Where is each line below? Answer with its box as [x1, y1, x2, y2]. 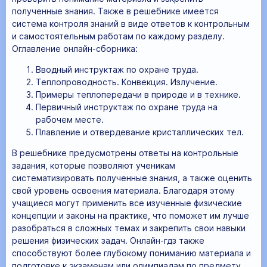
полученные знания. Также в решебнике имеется [12, 5, 219, 16]
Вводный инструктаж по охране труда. [36, 64, 198, 74]
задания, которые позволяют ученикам [12, 160, 175, 170]
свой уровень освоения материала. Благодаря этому [12, 185, 235, 195]
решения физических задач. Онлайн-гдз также [12, 235, 204, 246]
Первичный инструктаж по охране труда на [36, 101, 218, 112]
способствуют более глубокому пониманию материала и [12, 247, 251, 258]
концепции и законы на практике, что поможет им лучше [12, 210, 249, 221]
